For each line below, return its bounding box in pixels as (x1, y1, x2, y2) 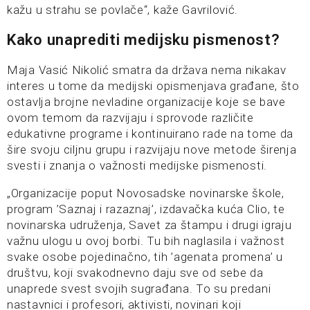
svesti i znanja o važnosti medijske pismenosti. (7, 158, 267, 172)
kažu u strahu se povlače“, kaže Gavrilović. (7, 3, 239, 17)
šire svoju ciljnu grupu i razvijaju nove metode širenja (7, 143, 297, 156)
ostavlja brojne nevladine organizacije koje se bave (7, 95, 286, 109)
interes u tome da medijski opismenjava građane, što (7, 79, 300, 93)
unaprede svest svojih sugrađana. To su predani (7, 282, 271, 295)
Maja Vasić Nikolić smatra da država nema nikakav (7, 63, 286, 77)
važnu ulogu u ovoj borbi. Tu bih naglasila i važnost (7, 234, 285, 248)
